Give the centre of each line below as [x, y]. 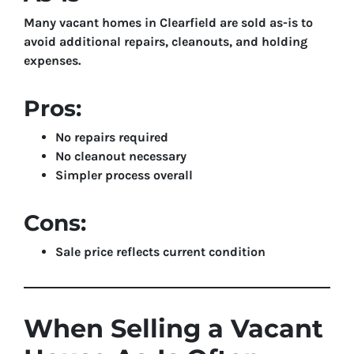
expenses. [52, 60]
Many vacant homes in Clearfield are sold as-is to [168, 23]
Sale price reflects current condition [160, 252]
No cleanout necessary [121, 156]
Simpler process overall [124, 175]
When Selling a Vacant [173, 328]
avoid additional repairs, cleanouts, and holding [166, 41]
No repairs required [112, 137]
